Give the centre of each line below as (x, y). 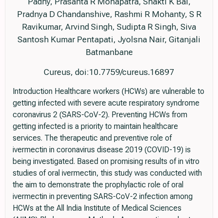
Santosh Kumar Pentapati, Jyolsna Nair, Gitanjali (109, 40)
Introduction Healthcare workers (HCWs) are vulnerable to (109, 91)
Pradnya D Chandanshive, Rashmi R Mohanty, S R (109, 14)
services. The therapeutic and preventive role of (92, 138)
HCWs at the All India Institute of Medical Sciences (97, 208)
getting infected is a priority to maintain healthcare (95, 127)
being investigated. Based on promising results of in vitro (106, 162)
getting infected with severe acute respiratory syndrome (106, 103)
